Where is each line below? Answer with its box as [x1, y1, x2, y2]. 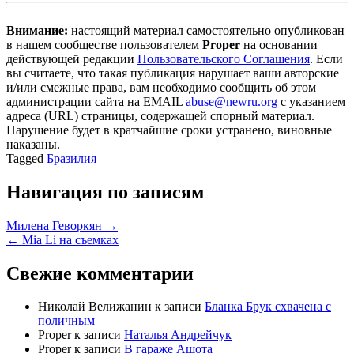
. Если [310, 51, 343, 66]
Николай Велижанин [38, 299, 152, 314]
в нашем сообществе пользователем [6, 37, 202, 51]
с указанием [277, 94, 345, 108]
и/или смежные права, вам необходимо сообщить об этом [6, 80, 316, 94]
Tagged [6, 151, 47, 165]
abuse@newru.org [186, 94, 277, 108]
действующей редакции [6, 51, 137, 66]
